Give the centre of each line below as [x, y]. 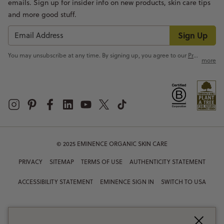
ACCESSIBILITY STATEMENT [55, 181]
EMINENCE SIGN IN [127, 181]
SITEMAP [62, 161]
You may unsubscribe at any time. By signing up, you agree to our [98, 55]
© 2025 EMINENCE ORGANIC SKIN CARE [112, 143]
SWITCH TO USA [183, 181]
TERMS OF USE [102, 161]
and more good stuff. [42, 14]
